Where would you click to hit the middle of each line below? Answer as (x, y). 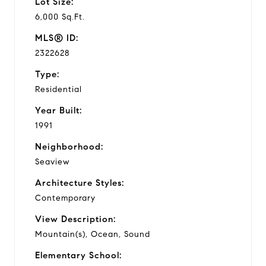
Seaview (52, 161)
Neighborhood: (69, 146)
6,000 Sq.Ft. (60, 17)
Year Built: (58, 110)
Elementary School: (78, 255)
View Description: (75, 219)
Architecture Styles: (80, 183)
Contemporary (65, 198)
